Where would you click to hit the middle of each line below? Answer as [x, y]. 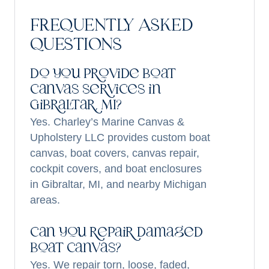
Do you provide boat [103, 75]
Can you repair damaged [116, 233]
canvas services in [96, 90]
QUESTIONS [76, 46]
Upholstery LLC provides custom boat [120, 138]
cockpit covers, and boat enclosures [116, 169]
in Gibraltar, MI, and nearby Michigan [118, 184]
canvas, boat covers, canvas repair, [115, 153]
